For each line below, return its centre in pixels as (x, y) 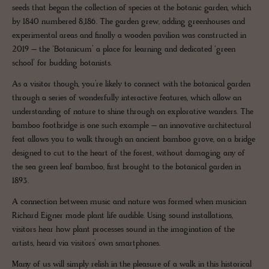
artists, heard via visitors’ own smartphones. (86, 244)
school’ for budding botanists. (62, 64)
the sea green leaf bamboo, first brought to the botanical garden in (126, 168)
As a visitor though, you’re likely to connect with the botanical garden (131, 85)
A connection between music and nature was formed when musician (129, 202)
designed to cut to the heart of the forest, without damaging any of (128, 154)
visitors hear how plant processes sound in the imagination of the (123, 230)
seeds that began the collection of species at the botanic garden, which (131, 8)
